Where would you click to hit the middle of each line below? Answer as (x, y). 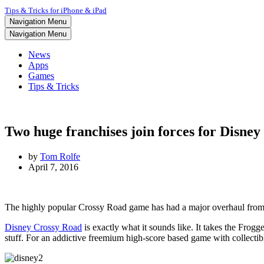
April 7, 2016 (53, 167)
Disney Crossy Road (43, 227)
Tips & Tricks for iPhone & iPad (56, 10)
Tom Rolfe (60, 156)
